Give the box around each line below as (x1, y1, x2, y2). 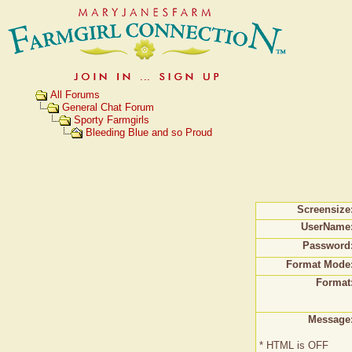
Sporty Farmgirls (74, 114, 149, 126)
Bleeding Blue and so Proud (86, 126, 212, 139)
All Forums (50, 89, 100, 101)
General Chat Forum (62, 101, 154, 114)
